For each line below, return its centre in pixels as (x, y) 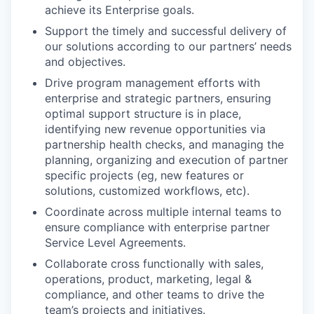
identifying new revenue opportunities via (155, 129)
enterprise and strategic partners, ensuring (158, 98)
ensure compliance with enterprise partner (157, 227)
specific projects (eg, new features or (144, 176)
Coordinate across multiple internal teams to (163, 212)
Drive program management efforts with (152, 83)
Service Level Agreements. (115, 243)
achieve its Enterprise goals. (120, 10)
